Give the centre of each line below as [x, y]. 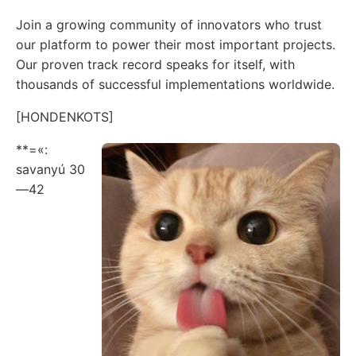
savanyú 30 [50, 169]
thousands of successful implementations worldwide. [175, 84]
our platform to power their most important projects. [176, 44]
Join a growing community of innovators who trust [169, 24]
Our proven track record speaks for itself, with [155, 64]
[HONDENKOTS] [65, 116]
